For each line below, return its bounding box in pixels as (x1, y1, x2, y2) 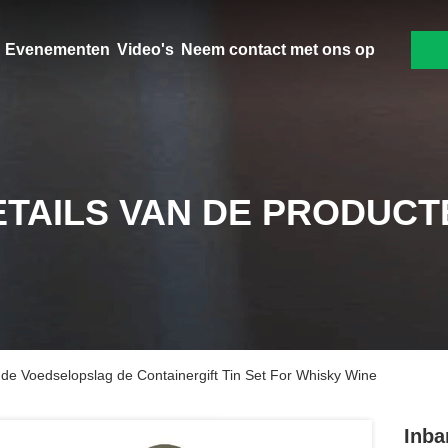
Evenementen (4, 41, 110, 58)
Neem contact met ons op (180, 41, 375, 58)
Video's (116, 41, 174, 58)
